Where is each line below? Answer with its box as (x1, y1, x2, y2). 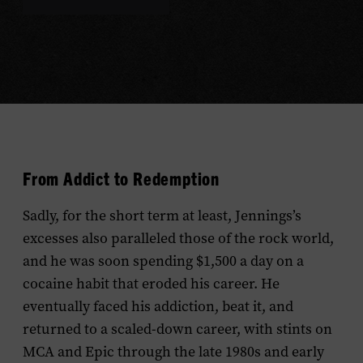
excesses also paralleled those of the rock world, (23, 228, 334, 248)
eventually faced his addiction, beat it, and (23, 297, 293, 316)
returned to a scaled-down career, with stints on (23, 319, 332, 339)
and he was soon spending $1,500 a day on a (23, 251, 304, 271)
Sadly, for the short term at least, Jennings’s (23, 206, 301, 225)
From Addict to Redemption (23, 167, 220, 189)
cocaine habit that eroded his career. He (23, 274, 280, 293)
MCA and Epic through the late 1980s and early (23, 342, 324, 361)
